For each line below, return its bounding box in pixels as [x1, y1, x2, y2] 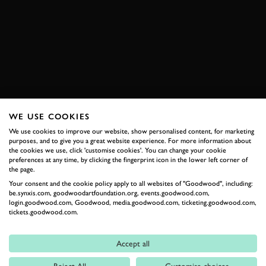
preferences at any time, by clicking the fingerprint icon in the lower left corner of [9, 155, 248, 164]
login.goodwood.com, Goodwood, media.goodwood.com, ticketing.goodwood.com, [9, 198, 256, 207]
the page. [9, 164, 35, 173]
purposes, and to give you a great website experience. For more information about [9, 136, 251, 145]
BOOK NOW [107, 87, 159, 95]
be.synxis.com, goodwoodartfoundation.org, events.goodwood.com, [9, 188, 210, 197]
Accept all [116, 238, 150, 248]
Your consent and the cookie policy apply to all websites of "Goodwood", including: [9, 179, 253, 188]
